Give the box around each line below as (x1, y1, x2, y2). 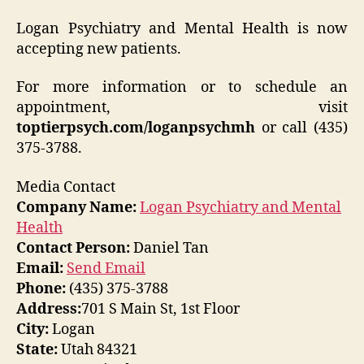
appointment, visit (16, 98, 348, 118)
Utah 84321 (58, 340, 137, 359)
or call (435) (255, 119, 348, 138)
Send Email (67, 258, 145, 278)
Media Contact (16, 177, 115, 197)
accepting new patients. (16, 39, 181, 58)
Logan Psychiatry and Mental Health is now (16, 19, 348, 38)
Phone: (16, 279, 66, 298)
